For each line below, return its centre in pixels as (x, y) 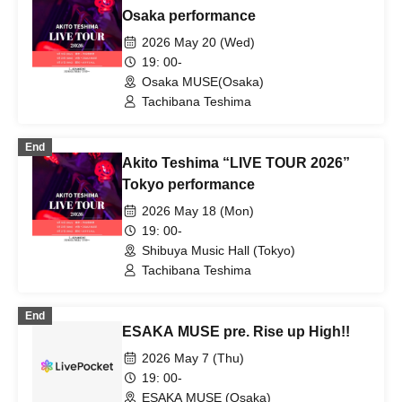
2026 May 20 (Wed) (198, 42)
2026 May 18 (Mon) (198, 211)
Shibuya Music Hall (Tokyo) (218, 250)
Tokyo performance (188, 184)
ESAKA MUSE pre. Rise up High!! (236, 332)
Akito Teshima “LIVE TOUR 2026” (236, 163)
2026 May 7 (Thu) (193, 358)
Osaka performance (189, 16)
